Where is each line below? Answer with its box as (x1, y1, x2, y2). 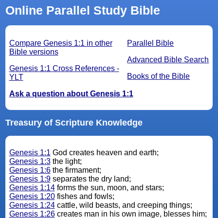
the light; (50, 157, 84, 166)
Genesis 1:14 (9, 183, 55, 192)
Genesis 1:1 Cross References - (9, 64, 119, 73)
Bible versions (9, 48, 58, 56)
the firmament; (50, 166, 103, 175)
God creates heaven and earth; (50, 148, 161, 157)
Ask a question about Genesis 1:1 (9, 90, 133, 98)
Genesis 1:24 (9, 201, 55, 210)
